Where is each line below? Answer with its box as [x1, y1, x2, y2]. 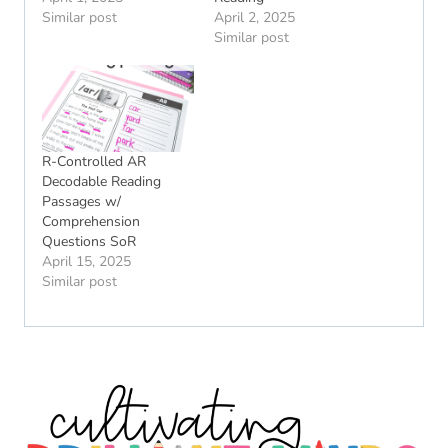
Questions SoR [42, 231, 136, 251]
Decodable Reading [42, 171, 161, 191]
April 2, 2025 [214, 7, 295, 27]
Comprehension [42, 211, 140, 231]
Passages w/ [42, 191, 121, 211]
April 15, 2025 [42, 251, 131, 271]
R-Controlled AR [42, 151, 146, 171]
